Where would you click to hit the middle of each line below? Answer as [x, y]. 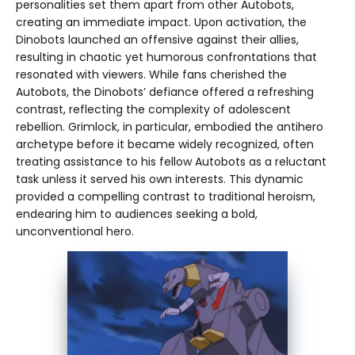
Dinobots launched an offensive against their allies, [157, 40]
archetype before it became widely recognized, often [165, 145]
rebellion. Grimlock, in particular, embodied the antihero [170, 127]
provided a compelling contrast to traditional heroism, [166, 197]
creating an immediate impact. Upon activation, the [161, 23]
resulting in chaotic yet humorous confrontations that [166, 57]
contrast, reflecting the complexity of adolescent [153, 110]
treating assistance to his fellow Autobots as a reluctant [171, 162]
